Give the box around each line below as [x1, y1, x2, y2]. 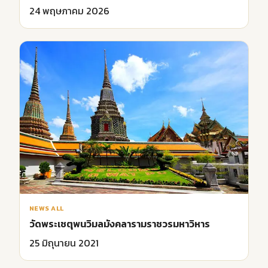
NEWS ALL [29, 203, 64, 213]
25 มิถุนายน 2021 [29, 235, 99, 250]
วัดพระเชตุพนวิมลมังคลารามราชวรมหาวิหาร [29, 216, 210, 231]
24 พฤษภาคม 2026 [29, 4, 109, 19]
